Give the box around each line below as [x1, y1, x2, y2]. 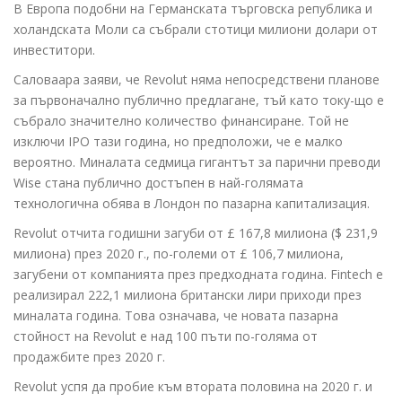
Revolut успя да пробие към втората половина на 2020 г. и [13, 378, 372, 396]
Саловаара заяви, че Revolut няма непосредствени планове [13, 71, 380, 89]
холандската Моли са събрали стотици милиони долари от [13, 21, 378, 39]
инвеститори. [13, 41, 95, 59]
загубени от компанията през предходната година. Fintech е [13, 266, 383, 284]
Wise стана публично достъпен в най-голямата [13, 174, 303, 192]
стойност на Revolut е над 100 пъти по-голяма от [13, 328, 318, 345]
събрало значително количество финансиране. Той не [13, 112, 349, 130]
